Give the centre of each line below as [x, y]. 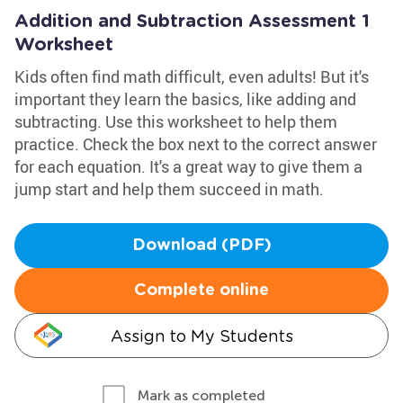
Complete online [201, 291]
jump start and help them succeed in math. [169, 189]
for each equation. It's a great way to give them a [188, 166]
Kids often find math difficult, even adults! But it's [192, 76]
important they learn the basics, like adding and [185, 99]
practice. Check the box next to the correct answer [196, 144]
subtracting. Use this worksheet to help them [176, 121]
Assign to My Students [201, 336]
